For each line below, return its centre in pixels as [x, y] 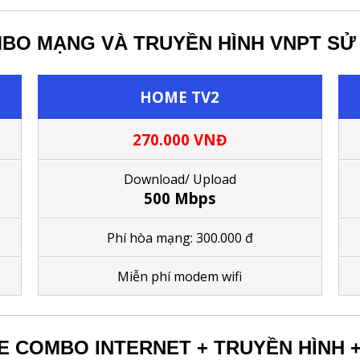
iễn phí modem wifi [186, 276]
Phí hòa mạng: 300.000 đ [180, 237]
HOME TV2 [180, 96]
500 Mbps [180, 198]
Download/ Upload [180, 179]
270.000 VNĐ [180, 139]
